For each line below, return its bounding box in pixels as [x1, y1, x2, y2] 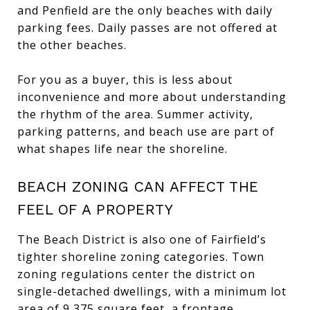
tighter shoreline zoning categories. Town [17, 248, 264, 264]
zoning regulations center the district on [17, 266, 255, 282]
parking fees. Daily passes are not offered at [17, 19, 277, 35]
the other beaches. [17, 37, 127, 53]
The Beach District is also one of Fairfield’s [17, 231, 266, 247]
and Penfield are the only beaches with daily [17, 2, 273, 18]
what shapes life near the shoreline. [17, 140, 228, 156]
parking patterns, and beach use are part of [17, 123, 275, 139]
